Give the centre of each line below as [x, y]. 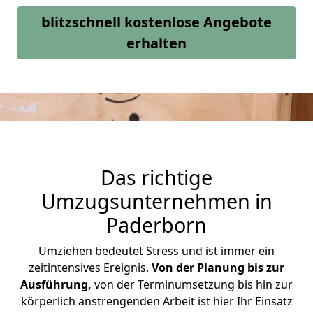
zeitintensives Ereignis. [89, 268]
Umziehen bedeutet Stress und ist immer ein [156, 251]
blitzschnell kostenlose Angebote [156, 22]
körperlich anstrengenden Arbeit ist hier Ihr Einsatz [156, 301]
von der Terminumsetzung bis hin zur [194, 284]
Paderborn [156, 225]
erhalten [156, 43]
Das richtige [156, 177]
